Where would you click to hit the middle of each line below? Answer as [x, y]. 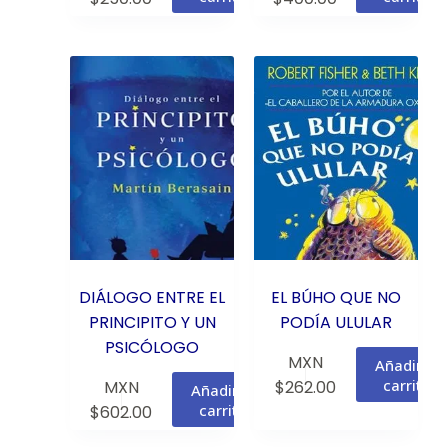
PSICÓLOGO [152, 347]
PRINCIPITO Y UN [152, 322]
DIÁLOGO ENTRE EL [152, 297]
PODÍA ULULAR [336, 322]
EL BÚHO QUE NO [336, 297]
